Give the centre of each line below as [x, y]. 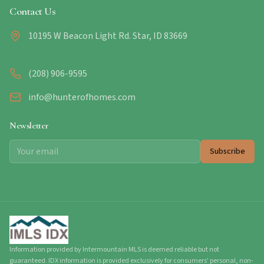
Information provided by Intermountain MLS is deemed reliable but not [114, 250]
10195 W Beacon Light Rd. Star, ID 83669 [108, 36]
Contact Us [33, 11]
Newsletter [29, 126]
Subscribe [227, 151]
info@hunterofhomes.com [82, 97]
